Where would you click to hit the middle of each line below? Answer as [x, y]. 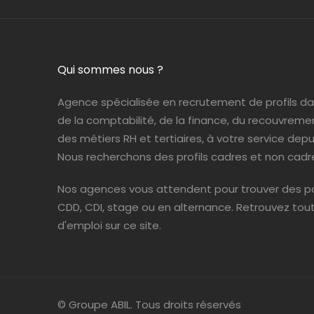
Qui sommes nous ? [110, 69]
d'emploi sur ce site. [109, 225]
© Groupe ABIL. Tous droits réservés [149, 304]
